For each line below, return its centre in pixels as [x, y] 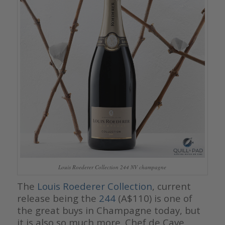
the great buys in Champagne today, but [108, 210]
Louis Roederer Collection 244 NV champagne [113, 167]
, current [171, 186]
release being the [58, 198]
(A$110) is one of [154, 198]
